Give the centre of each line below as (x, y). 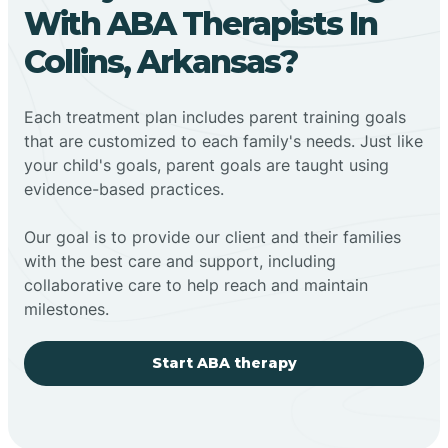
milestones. (66, 308)
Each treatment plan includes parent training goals (215, 116)
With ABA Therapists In (200, 23)
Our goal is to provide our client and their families (212, 236)
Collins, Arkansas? (160, 61)
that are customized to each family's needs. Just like (223, 140)
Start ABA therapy (224, 362)
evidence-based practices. (124, 188)
